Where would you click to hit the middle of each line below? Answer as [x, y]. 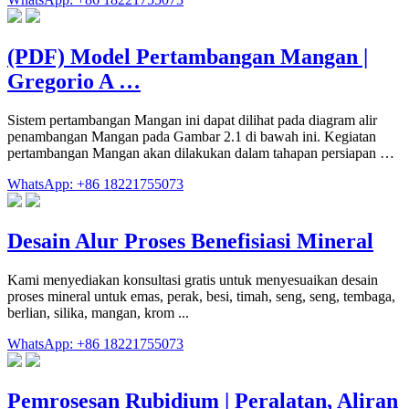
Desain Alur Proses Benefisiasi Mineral [190, 241]
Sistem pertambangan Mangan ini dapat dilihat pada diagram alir [192, 121]
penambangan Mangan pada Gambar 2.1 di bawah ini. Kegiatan [192, 137]
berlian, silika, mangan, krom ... [98, 313]
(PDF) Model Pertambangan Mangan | [188, 57]
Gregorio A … [74, 82]
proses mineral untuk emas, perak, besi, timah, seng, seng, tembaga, [201, 297]
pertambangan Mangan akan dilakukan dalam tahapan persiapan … [201, 153]
